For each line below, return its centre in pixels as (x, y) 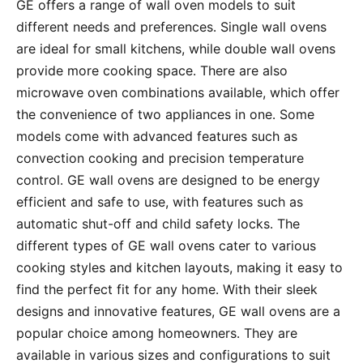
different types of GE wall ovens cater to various (166, 246)
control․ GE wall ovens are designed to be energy (168, 180)
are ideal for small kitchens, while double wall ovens (176, 49)
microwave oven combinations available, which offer (178, 93)
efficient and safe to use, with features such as (160, 202)
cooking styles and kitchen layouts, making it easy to (179, 268)
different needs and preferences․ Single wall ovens (171, 27)
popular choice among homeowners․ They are (157, 333)
